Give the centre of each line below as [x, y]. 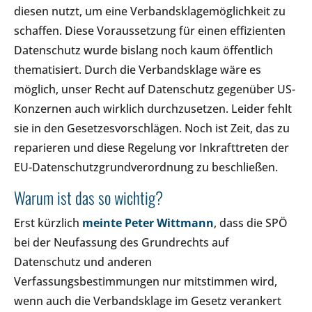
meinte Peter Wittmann [148, 223]
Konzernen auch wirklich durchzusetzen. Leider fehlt [153, 108]
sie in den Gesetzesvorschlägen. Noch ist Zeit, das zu [152, 128]
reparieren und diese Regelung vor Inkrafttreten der [151, 147]
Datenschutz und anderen [83, 262]
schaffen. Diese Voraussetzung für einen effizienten [150, 30]
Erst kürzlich [48, 223]
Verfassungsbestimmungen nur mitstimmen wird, [146, 281]
